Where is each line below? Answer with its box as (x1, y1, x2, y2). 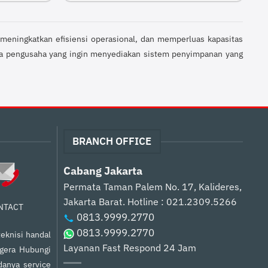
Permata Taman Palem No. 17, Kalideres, (63, 181, 242, 193)
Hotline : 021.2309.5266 (127, 196, 237, 208)
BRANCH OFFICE (72, 135, 152, 148)
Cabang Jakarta (63, 164, 142, 178)
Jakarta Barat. (63, 196, 127, 208)
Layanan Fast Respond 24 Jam (63, 242, 196, 254)
